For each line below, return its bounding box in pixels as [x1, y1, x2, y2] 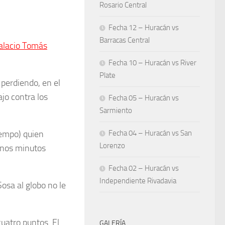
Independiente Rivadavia [99, 176, 176, 185]
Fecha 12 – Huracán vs [108, 23, 179, 32]
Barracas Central [99, 35, 150, 45]
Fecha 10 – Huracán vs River [108, 58, 196, 67]
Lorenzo [99, 141, 125, 150]
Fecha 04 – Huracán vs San [108, 128, 192, 138]
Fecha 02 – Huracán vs [108, 163, 179, 173]
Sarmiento [99, 105, 132, 115]
